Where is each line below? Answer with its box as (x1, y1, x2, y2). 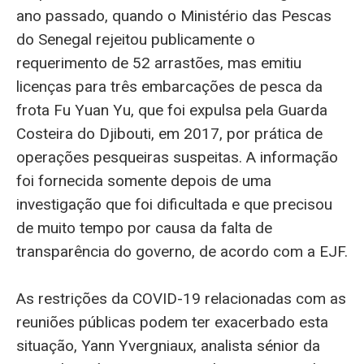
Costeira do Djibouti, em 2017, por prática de (16, 123, 323, 143)
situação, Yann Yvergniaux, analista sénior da (16, 336, 320, 355)
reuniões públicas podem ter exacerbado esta (16, 312, 328, 331)
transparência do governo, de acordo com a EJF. (16, 241, 348, 261)
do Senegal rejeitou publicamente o (16, 29, 255, 49)
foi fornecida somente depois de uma (16, 171, 271, 190)
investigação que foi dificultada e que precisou (16, 194, 332, 214)
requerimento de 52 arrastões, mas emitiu (16, 53, 301, 72)
